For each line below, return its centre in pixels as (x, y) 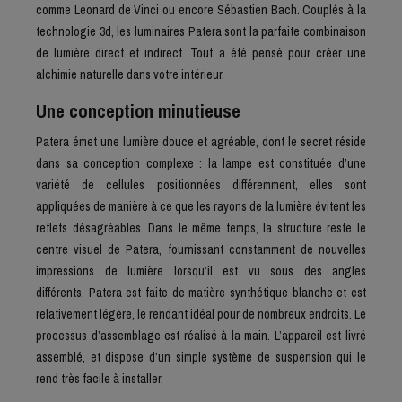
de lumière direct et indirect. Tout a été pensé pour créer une (201, 52)
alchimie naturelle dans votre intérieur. (130, 74)
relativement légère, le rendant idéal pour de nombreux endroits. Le (201, 315)
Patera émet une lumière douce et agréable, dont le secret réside (201, 142)
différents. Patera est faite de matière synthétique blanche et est (201, 293)
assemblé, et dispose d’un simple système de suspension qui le (201, 358)
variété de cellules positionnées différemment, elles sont (201, 185)
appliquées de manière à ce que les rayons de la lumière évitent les (201, 207)
